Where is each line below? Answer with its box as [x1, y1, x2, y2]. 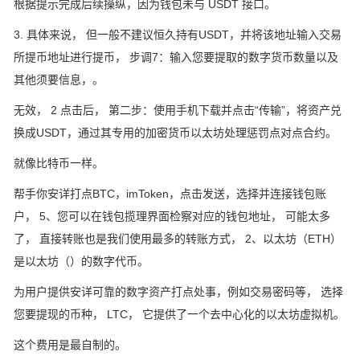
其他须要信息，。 [14, 73, 104, 87]
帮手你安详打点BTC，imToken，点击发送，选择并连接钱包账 [14, 187, 326, 201]
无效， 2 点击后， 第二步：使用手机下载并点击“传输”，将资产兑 [14, 104, 342, 117]
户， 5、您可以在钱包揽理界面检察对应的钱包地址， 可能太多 [14, 210, 330, 223]
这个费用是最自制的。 [14, 338, 126, 352]
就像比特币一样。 [14, 157, 104, 170]
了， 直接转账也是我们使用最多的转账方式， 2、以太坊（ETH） [14, 232, 342, 246]
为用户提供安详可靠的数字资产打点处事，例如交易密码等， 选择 [14, 285, 343, 299]
